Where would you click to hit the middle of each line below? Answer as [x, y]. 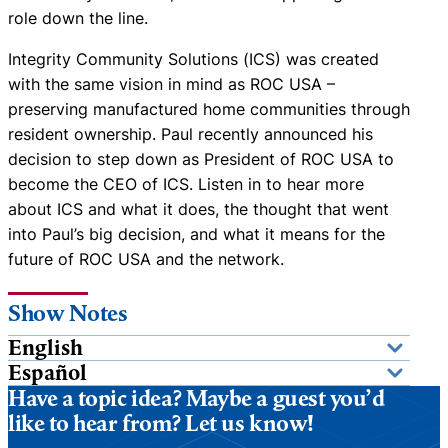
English [45, 347]
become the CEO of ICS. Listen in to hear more [186, 183]
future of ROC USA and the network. [146, 258]
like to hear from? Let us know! [161, 422]
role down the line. [78, 17]
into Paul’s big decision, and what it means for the [196, 233]
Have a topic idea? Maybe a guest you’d [196, 397]
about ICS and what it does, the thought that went [198, 208]
